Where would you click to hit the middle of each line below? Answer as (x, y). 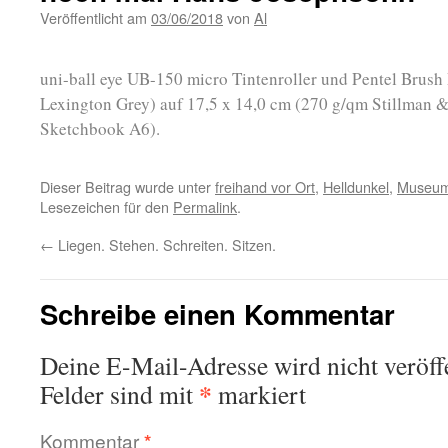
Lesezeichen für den (106, 206)
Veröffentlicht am (93, 17)
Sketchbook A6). (100, 128)
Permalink (205, 206)
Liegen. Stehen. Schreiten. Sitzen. (165, 244)
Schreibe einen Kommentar (217, 313)
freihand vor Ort (265, 186)
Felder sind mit (119, 394)
